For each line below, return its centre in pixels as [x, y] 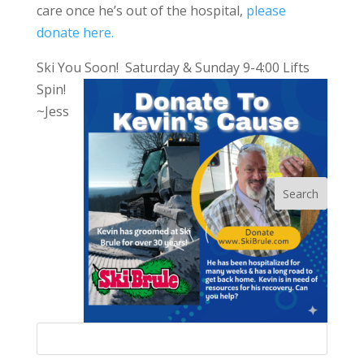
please [266, 11]
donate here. [76, 32]
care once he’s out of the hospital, [141, 11]
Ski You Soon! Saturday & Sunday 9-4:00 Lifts [173, 67]
